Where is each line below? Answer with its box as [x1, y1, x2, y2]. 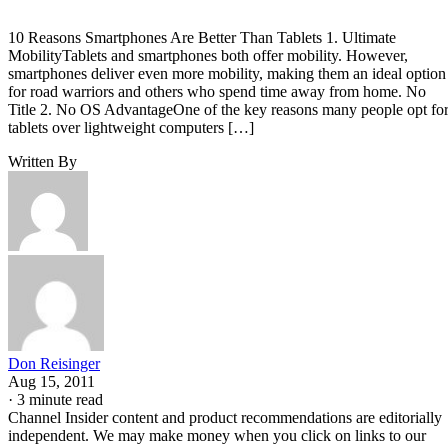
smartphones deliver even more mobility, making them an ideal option [8, 64, 446, 82]
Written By [8, 152, 77, 170]
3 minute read [17, 390, 103, 408]
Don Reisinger [8, 354, 100, 372]
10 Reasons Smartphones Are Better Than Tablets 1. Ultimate [8, 28, 396, 46]
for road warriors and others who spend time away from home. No [8, 82, 426, 100]
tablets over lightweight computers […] [8, 118, 254, 136]
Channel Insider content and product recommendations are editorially [8, 408, 442, 426]
